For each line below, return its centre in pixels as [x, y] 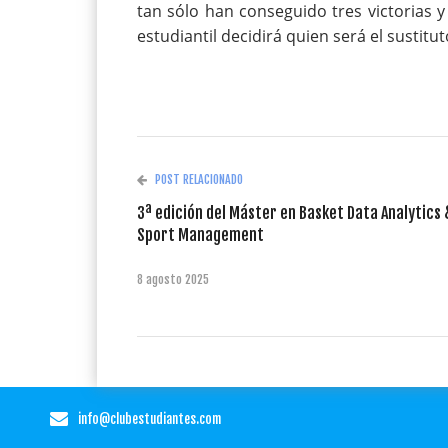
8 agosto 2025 [173, 279]
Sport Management [200, 234]
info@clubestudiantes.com [149, 418]
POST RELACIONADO [199, 179]
